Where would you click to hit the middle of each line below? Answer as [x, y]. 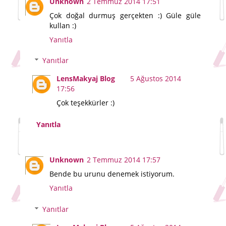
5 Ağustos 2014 [156, 79]
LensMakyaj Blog [86, 79]
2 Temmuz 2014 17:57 [124, 160]
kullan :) [63, 25]
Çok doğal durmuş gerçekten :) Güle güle [125, 15]
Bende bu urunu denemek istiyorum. [112, 174]
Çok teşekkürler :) [86, 103]
